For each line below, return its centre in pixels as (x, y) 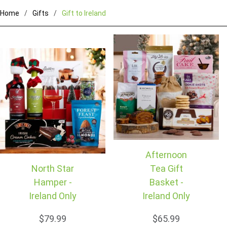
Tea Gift (166, 168)
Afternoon (166, 155)
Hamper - (53, 182)
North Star (53, 168)
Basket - (166, 182)
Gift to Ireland (84, 13)
